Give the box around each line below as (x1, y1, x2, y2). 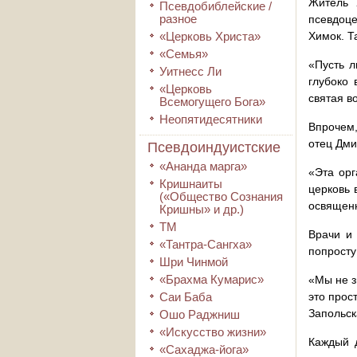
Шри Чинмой (159, 255, 228, 269)
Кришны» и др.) (159, 202, 244, 216)
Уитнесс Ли (159, 65, 222, 78)
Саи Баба (159, 290, 212, 304)
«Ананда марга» (159, 159, 247, 173)
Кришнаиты (159, 177, 222, 190)
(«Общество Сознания (159, 190, 283, 203)
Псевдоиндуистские (147, 139, 280, 155)
